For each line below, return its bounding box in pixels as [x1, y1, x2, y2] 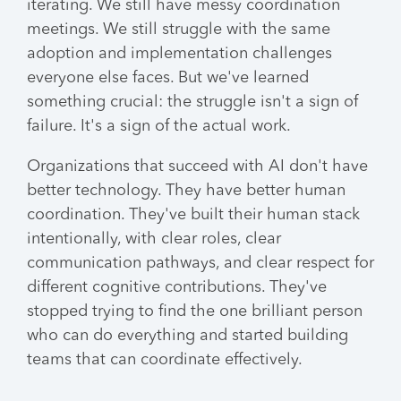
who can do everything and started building [27, 328, 348, 344]
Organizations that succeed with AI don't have [27, 158, 368, 175]
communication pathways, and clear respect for [27, 255, 374, 271]
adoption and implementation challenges [27, 46, 332, 62]
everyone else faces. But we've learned [27, 70, 309, 86]
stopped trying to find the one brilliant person [27, 303, 363, 320]
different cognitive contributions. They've [27, 279, 327, 295]
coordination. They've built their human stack [27, 207, 360, 223]
